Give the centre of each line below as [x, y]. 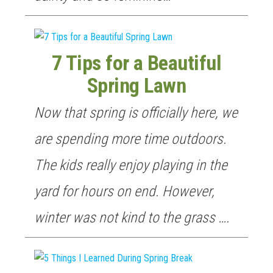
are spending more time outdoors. [130, 139]
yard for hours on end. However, [124, 191]
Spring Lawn [136, 85]
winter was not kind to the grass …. [132, 217]
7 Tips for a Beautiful [136, 63]
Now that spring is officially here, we [136, 112]
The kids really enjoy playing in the [131, 165]
